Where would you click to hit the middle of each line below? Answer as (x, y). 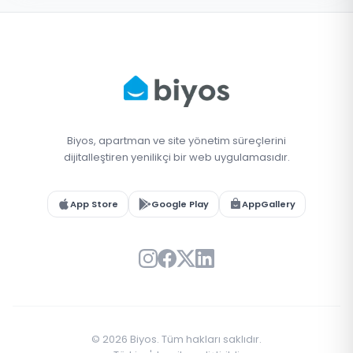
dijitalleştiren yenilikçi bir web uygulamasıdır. (176, 157)
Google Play (180, 204)
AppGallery (269, 204)
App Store (94, 204)
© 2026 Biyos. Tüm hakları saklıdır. (176, 339)
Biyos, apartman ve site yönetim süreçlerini (176, 141)
